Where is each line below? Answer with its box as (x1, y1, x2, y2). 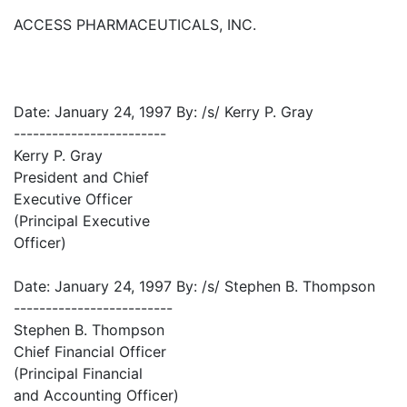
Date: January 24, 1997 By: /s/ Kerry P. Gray (14, 103, 313, 121)
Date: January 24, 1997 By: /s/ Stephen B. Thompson (14, 277, 375, 295)
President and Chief (14, 168, 149, 186)
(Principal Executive (14, 212, 150, 230)
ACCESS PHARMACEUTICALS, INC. (14, 15, 256, 34)
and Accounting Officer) (14, 386, 179, 404)
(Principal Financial (14, 364, 143, 382)
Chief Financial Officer (14, 342, 166, 361)
